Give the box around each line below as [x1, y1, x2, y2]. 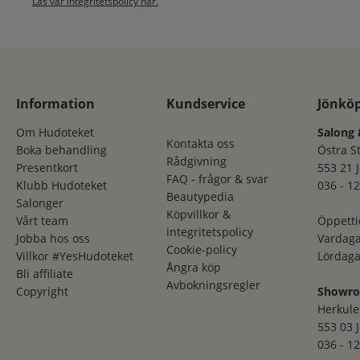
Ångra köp [166, 259, 222, 275]
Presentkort [16, 159, 78, 175]
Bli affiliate [16, 265, 73, 281]
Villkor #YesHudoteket [16, 247, 133, 264]
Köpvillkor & [166, 206, 231, 222]
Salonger [16, 194, 63, 211]
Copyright [16, 283, 68, 299]
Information [16, 94, 95, 112]
